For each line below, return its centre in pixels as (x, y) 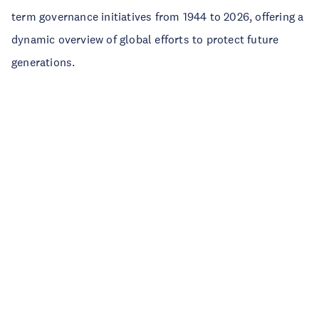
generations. (43, 62)
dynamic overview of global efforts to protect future (145, 39)
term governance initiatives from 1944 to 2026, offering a (158, 16)
